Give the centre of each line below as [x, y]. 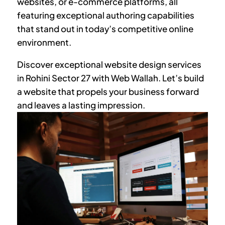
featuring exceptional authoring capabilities [105, 15]
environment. [44, 42]
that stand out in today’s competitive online [105, 29]
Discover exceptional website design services [109, 65]
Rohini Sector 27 [58, 78]
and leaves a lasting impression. [81, 105]
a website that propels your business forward [108, 92]
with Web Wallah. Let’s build [148, 78]
